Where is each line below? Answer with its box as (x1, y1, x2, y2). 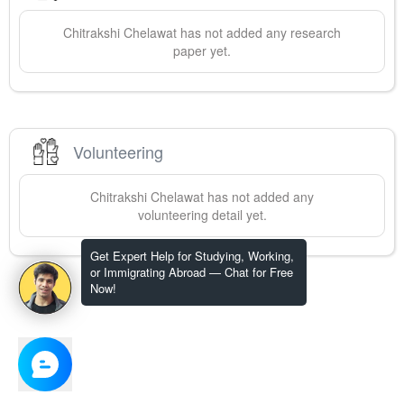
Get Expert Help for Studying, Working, (90, 247, 294, 264)
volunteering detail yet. (137, 206, 267, 225)
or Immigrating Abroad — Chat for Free (90, 263, 293, 280)
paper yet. (173, 41, 231, 60)
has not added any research (177, 23, 341, 42)
